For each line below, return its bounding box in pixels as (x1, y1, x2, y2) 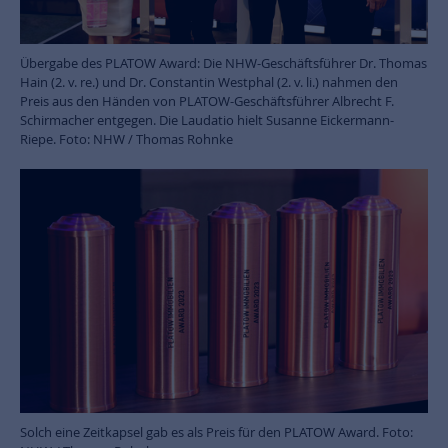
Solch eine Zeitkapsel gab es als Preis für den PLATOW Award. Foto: (20, 423, 413, 442)
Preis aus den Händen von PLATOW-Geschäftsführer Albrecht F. (20, 91, 394, 110)
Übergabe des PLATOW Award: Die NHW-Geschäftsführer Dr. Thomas (20, 53, 427, 72)
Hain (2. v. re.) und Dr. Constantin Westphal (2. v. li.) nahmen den (20, 72, 398, 91)
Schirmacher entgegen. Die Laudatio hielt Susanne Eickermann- (20, 110, 394, 129)
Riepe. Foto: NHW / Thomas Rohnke (20, 129, 233, 148)
